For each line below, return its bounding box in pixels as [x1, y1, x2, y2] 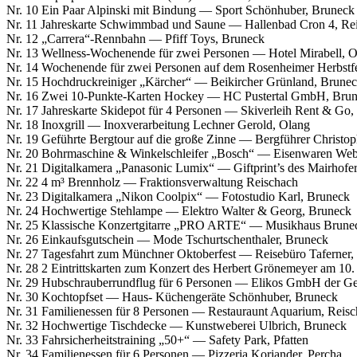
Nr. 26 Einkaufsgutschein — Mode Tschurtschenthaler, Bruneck [6, 232, 328, 246]
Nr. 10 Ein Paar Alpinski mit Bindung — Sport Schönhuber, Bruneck [6, 2, 355, 17]
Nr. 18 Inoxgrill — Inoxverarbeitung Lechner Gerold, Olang [6, 117, 310, 131]
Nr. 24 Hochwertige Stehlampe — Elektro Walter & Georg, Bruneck [6, 203, 351, 218]
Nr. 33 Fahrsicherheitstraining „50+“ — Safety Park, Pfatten [6, 332, 308, 347]
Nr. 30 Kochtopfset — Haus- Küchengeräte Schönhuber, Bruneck [6, 289, 338, 304]
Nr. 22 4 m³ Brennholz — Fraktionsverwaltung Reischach [6, 175, 298, 189]
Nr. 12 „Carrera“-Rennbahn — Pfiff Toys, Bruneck [6, 31, 265, 45]
